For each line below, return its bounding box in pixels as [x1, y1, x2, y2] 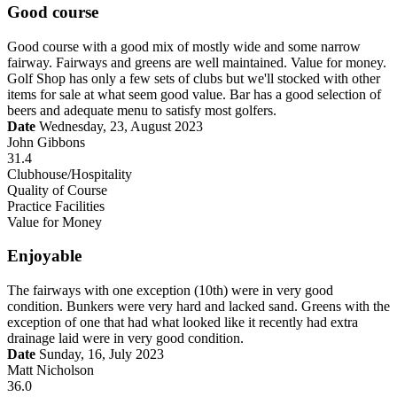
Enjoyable [7, 246, 82, 266]
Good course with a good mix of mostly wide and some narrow [7, 38, 361, 54]
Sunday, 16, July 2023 [35, 346, 164, 362]
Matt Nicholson [7, 362, 94, 378]
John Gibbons [7, 134, 85, 150]
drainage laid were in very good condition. [7, 331, 244, 346]
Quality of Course [7, 182, 107, 198]
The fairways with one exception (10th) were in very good [7, 283, 333, 299]
